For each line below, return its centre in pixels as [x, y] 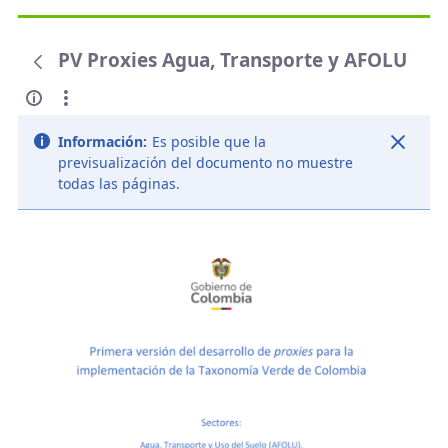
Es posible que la [208, 141]
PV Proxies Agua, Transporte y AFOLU [232, 60]
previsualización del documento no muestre [205, 162]
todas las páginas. [118, 183]
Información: [102, 141]
